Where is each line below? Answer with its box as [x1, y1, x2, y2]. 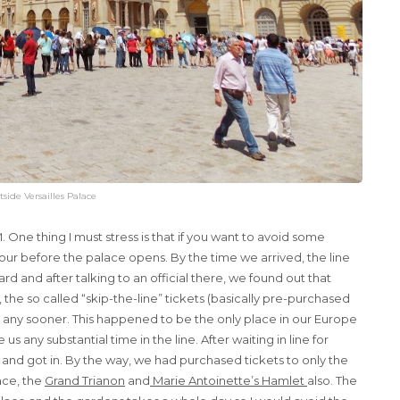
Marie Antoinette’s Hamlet [150, 372, 307, 387]
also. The [307, 372, 357, 387]
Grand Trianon [45, 372, 125, 387]
